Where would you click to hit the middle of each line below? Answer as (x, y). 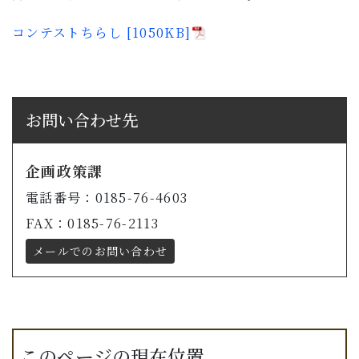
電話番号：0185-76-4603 (107, 198)
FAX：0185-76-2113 (92, 224)
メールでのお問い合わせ (101, 250)
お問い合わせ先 (82, 120)
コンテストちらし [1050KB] (102, 33)
